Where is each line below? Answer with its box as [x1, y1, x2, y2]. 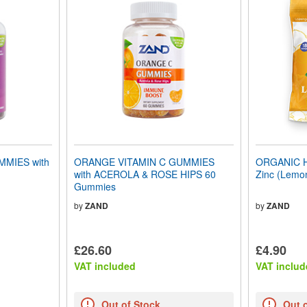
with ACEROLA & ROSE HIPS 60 [73, 167, 216, 181]
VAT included [73, 259, 136, 273]
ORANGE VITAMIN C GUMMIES [73, 155, 214, 169]
